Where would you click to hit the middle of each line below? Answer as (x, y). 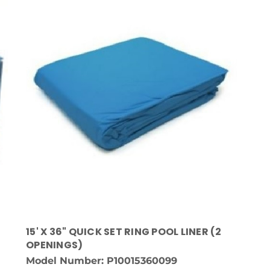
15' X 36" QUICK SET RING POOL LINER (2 (124, 231)
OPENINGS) (55, 245)
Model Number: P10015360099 (102, 260)
